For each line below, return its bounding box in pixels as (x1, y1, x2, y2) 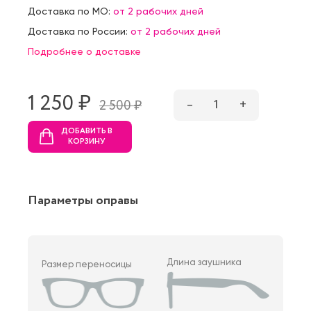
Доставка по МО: (28, 5, 113, 17)
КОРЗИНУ (68, 135, 106, 147)
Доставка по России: (28, 25, 131, 37)
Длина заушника (167, 256, 242, 267)
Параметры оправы (28, 191, 138, 210)
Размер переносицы (42, 258, 132, 269)
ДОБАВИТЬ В (61, 125, 112, 137)
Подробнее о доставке (28, 45, 141, 57)
